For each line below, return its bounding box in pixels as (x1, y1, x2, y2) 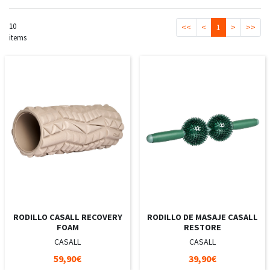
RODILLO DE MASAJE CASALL (147, 212, 258, 223)
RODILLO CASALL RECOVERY (13, 212, 122, 223)
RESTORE (184, 222, 221, 233)
